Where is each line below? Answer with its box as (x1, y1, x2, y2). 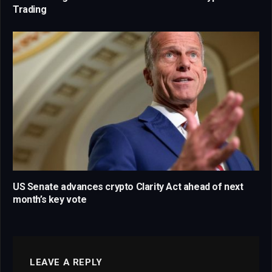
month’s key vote (13, 193, 87, 205)
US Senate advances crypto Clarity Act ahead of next (13, 180, 243, 192)
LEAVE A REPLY (30, 256, 103, 268)
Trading (13, 4, 47, 16)
